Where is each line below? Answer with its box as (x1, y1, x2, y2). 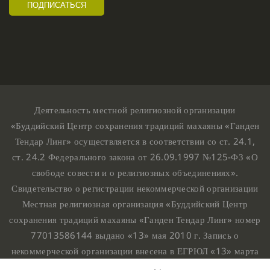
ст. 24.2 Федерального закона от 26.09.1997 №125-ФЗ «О (12, 150, 258, 163)
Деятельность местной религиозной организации (34, 103, 236, 116)
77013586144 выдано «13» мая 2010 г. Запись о (31, 228, 239, 241)
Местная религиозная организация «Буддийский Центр (22, 197, 248, 210)
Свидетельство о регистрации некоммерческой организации (11, 181, 259, 194)
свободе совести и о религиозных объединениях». (31, 166, 239, 178)
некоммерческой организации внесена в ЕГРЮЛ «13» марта (11, 244, 259, 257)
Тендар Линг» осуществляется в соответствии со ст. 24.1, (14, 134, 256, 147)
